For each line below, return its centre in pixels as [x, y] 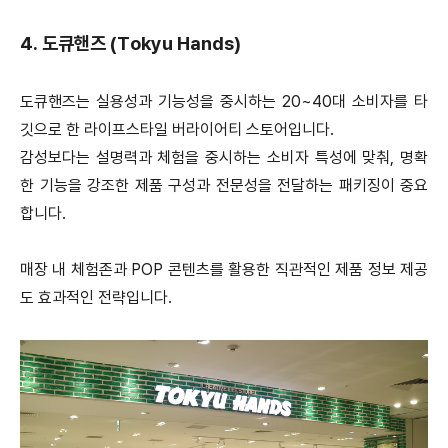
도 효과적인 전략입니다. [96, 298]
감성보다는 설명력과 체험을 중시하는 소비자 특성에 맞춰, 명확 [224, 158]
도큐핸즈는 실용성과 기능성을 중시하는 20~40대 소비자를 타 [224, 102]
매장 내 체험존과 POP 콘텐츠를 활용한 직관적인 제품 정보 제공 [224, 270]
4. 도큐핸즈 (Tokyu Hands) [130, 44]
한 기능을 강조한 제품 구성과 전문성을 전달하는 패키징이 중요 [224, 186]
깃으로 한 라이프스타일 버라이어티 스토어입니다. [177, 130]
